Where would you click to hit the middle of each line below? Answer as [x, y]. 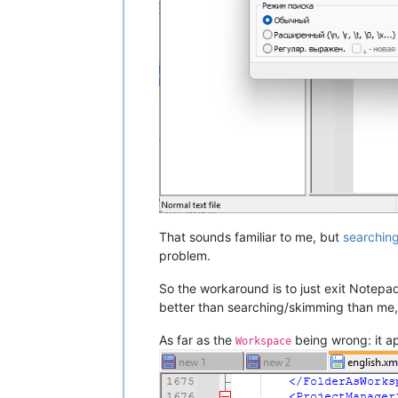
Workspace [263, 341]
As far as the [197, 339]
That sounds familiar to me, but [251, 236]
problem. [185, 255]
